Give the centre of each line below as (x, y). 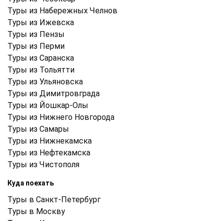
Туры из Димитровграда (54, 93)
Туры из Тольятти (41, 70)
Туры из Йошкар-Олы (48, 105)
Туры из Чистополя (43, 164)
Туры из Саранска (41, 58)
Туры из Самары (38, 129)
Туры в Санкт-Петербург (54, 199)
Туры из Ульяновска (45, 81)
